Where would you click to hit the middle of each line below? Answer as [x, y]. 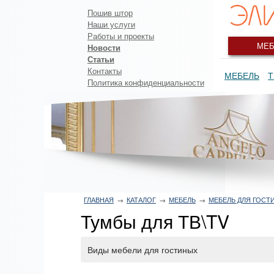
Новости [104, 47]
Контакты [104, 70]
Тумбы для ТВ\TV [155, 221]
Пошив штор [110, 12]
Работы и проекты [120, 35]
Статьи [101, 59]
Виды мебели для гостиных [143, 250]
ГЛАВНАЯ [99, 199]
